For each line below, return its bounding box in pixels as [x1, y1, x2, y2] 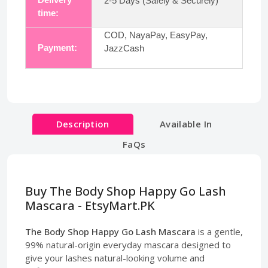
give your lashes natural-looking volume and [25, 251, 205, 264]
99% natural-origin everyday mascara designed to [25, 238, 231, 251]
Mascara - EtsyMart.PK [25, 197, 155, 214]
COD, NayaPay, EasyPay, [104, 29, 208, 40]
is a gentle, [196, 225, 243, 237]
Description [56, 117, 109, 130]
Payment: [38, 42, 77, 53]
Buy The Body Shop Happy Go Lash [25, 182, 226, 199]
